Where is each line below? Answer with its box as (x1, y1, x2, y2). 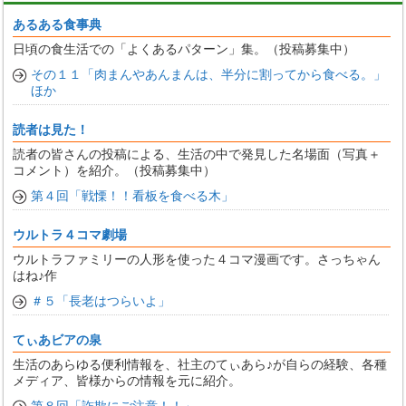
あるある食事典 (13, 17, 102, 32)
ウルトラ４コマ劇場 (13, 227, 128, 242)
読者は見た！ (13, 122, 90, 137)
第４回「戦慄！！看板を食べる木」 (31, 188, 235, 203)
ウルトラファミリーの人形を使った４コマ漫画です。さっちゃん (13, 252, 382, 266)
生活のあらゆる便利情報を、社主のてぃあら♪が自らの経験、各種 (13, 357, 388, 372)
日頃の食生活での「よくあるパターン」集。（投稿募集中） (13, 42, 356, 56)
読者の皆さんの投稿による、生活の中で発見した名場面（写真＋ (13, 147, 382, 161)
